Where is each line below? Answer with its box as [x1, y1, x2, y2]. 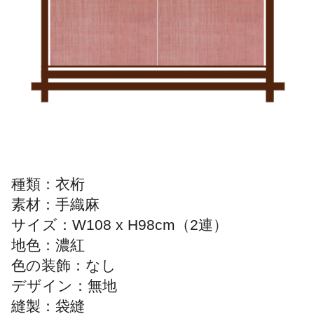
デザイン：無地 [11, 278, 117, 295]
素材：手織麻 [11, 196, 100, 214]
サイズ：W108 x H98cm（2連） [11, 217, 228, 234]
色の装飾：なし [11, 257, 116, 275]
